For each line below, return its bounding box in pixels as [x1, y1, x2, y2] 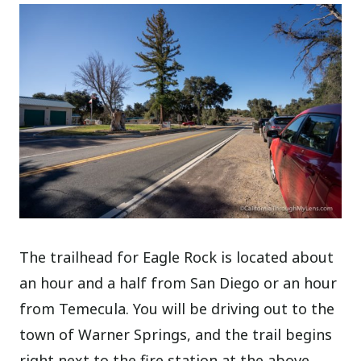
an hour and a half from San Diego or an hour [19, 273, 338, 293]
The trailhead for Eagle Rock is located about [19, 247, 334, 268]
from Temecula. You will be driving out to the [19, 299, 335, 319]
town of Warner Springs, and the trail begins [19, 325, 333, 345]
